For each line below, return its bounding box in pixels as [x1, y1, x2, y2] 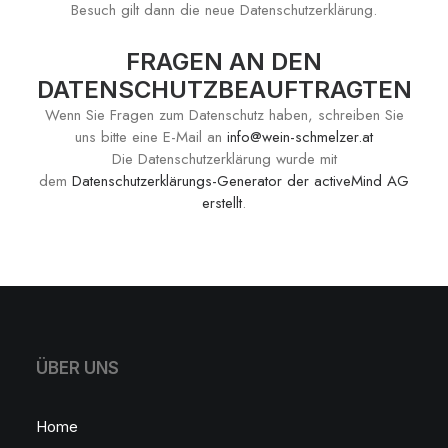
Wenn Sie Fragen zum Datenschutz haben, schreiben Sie [44, 104, 404, 126]
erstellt [202, 192, 242, 214]
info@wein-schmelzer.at [227, 126, 373, 148]
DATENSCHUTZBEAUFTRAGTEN [36, 75, 412, 104]
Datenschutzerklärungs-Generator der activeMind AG [72, 170, 409, 192]
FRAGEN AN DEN [126, 47, 322, 76]
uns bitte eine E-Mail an [75, 126, 227, 148]
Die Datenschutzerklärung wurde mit [111, 148, 337, 170]
